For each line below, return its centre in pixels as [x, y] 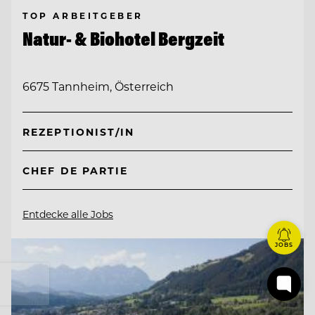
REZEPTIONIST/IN [79, 131]
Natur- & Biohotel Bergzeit [123, 38]
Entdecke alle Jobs [68, 214]
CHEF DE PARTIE [76, 170]
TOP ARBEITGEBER [83, 15]
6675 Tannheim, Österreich [98, 86]
